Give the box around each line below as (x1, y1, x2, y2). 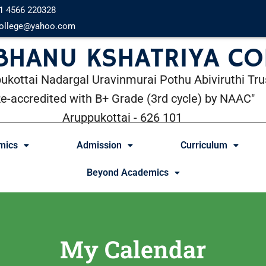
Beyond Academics (86, 166, 169, 178)
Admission (77, 139, 122, 151)
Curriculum (180, 139, 227, 151)
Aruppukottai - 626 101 (62, 110, 183, 125)
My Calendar (60, 233, 206, 265)
